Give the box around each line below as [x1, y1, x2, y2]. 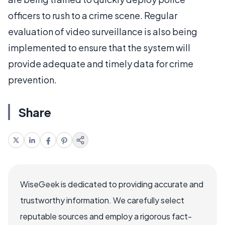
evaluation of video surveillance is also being [8, 25, 197, 37]
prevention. [8, 73, 57, 85]
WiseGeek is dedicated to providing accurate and [20, 178, 203, 189]
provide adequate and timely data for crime [8, 57, 193, 69]
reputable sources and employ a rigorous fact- [20, 210, 192, 221]
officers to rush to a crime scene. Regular [8, 9, 177, 21]
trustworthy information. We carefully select [20, 194, 184, 205]
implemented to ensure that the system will [8, 41, 190, 53]
